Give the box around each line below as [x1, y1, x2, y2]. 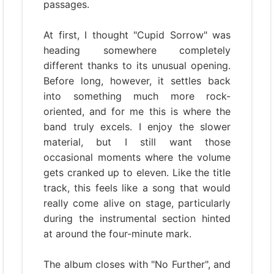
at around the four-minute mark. [43, 228, 191, 240]
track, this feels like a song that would [43, 182, 231, 194]
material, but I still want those [43, 136, 231, 148]
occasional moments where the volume [43, 151, 231, 163]
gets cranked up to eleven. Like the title [43, 166, 231, 179]
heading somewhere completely [43, 44, 231, 56]
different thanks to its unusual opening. [43, 59, 231, 72]
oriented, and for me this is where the [43, 105, 231, 117]
